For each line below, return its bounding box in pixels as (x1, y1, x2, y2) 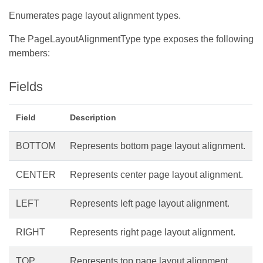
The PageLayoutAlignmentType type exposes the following (9, 33, 254, 44)
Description (70, 113, 116, 122)
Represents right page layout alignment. (70, 227, 235, 237)
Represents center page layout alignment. (70, 170, 243, 180)
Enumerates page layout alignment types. (9, 10, 181, 21)
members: (9, 48, 50, 58)
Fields (9, 79, 43, 94)
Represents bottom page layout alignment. (70, 141, 245, 151)
